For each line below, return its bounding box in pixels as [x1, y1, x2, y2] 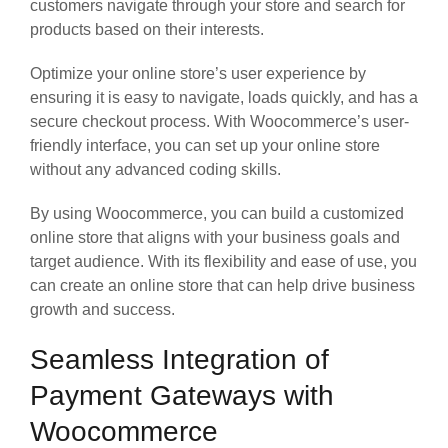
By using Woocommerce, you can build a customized [30, 204, 404, 222]
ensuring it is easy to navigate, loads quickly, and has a [30, 88, 418, 106]
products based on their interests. [30, 20, 264, 38]
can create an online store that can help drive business [30, 276, 415, 294]
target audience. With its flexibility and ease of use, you [30, 252, 417, 270]
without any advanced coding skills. [30, 160, 281, 178]
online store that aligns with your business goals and [30, 228, 400, 246]
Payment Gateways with [30, 379, 334, 411]
